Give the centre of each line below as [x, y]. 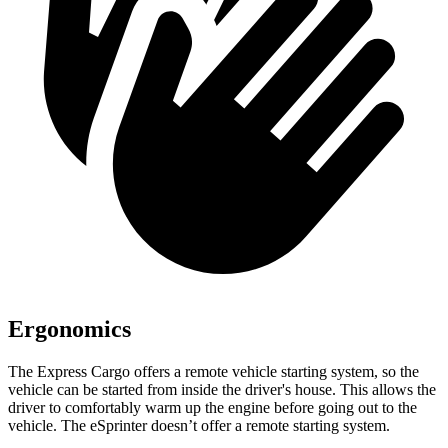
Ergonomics [69, 328]
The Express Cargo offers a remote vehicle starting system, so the [213, 371]
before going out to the [345, 407]
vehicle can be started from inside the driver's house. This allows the [222, 389]
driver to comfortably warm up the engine [141, 407]
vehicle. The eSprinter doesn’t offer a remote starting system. [199, 425]
